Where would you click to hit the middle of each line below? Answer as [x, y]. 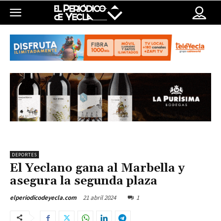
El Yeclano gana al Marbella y [97, 168]
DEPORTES [24, 155]
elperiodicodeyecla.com [43, 198]
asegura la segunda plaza [84, 181]
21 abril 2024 [99, 198]
